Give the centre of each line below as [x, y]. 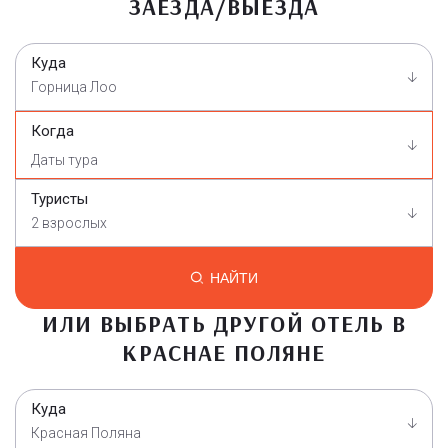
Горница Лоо [74, 86]
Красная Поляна [86, 432]
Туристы [59, 198]
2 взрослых [69, 222]
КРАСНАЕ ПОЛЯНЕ [224, 352]
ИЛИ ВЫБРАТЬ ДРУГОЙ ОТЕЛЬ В [224, 323]
